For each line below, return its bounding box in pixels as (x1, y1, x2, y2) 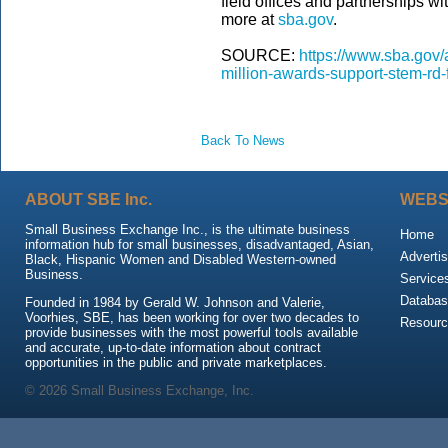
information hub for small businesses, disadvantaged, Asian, (25, 237, 374, 252)
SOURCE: (221, 47, 299, 64)
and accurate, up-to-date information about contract (25, 340, 321, 355)
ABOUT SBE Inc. (25, 191, 152, 208)
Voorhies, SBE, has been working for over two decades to (25, 310, 359, 325)
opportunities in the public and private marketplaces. (25, 355, 327, 370)
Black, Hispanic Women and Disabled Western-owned (25, 252, 336, 267)
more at (221, 11, 278, 28)
